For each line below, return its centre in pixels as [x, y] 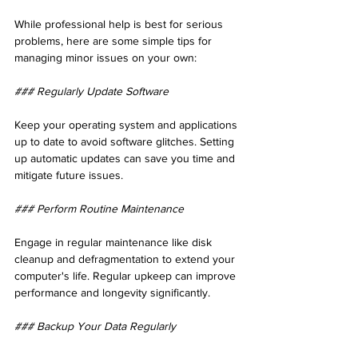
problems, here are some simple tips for [115, 40]
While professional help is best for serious [120, 24]
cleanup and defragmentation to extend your [126, 259]
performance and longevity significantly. [112, 292]
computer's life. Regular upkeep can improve [127, 275]
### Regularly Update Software [91, 91]
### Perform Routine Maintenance [99, 208]
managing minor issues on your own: [105, 57]
